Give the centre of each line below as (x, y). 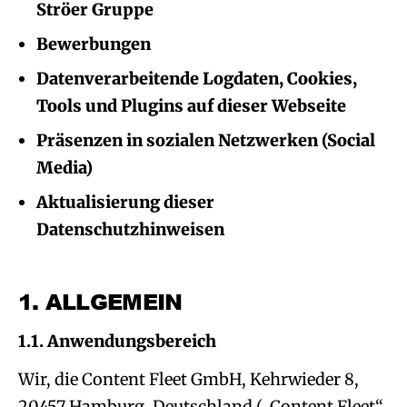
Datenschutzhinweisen (130, 229)
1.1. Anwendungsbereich (117, 341)
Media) (65, 168)
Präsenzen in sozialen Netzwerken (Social (206, 140)
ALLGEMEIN (114, 301)
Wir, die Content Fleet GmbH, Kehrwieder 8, (189, 379)
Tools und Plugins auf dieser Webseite (191, 106)
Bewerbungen (94, 44)
